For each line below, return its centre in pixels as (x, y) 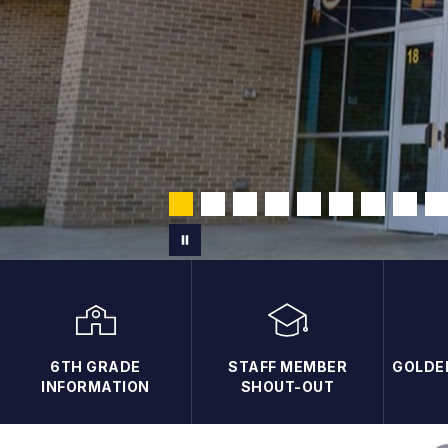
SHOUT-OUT (287, 386)
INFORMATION (95, 386)
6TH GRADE (95, 366)
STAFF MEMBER (288, 366)
